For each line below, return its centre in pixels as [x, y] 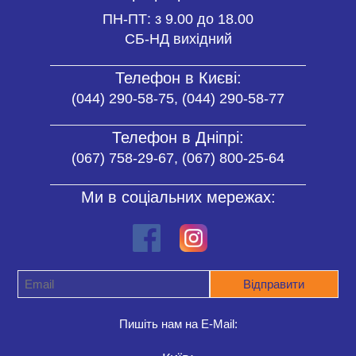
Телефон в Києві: [178, 77]
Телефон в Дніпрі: [178, 137]
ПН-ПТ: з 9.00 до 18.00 [178, 19]
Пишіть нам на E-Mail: [178, 323]
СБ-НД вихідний [178, 39]
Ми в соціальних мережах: [178, 197]
